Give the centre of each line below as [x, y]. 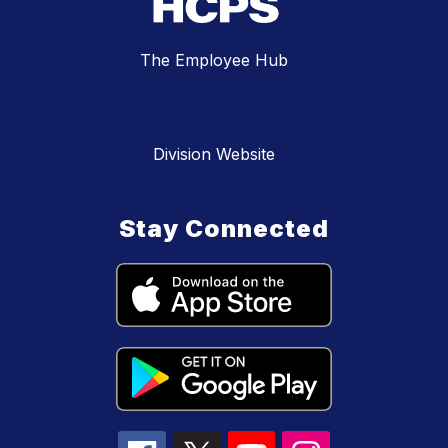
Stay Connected [224, 229]
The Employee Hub [214, 60]
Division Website [214, 154]
